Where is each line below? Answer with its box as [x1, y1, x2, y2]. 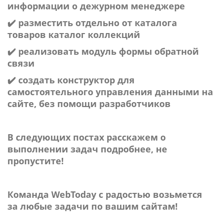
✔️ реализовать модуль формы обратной [7, 45, 199, 57]
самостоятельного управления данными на [7, 86, 213, 98]
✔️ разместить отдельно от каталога [7, 17, 177, 29]
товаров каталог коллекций [7, 29, 140, 40]
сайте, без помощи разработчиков [7, 98, 171, 110]
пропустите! [7, 155, 64, 167]
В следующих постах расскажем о [7, 131, 166, 143]
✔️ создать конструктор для [7, 74, 135, 86]
